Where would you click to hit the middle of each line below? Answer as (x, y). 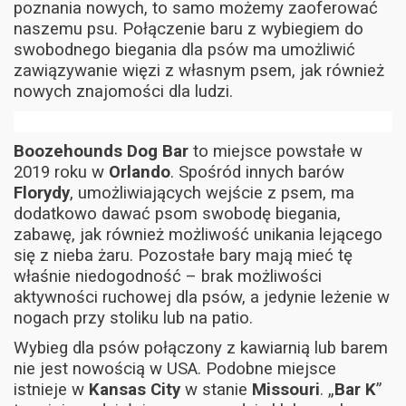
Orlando (140, 172)
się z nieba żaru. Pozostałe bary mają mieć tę (183, 255)
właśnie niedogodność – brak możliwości (168, 276)
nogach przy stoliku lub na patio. (133, 318)
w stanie (216, 389)
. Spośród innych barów (257, 172)
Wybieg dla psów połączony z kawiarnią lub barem (201, 348)
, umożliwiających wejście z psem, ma (212, 193)
